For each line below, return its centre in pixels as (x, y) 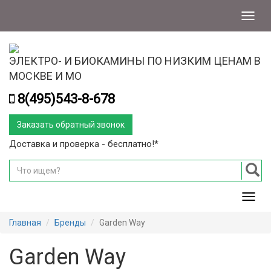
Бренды (70, 223)
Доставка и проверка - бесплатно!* (84, 144)
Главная (25, 223)
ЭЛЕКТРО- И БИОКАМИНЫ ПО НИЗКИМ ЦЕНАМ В (135, 61)
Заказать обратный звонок (71, 125)
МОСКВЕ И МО (45, 76)
